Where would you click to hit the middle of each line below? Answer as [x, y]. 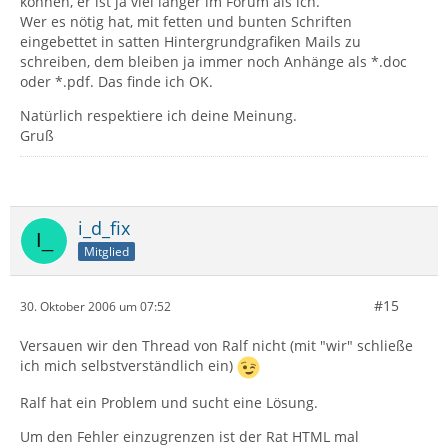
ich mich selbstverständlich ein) [128, 366]
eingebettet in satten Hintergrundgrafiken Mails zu [190, 41]
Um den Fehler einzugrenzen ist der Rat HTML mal [189, 436]
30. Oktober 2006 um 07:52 [95, 306]
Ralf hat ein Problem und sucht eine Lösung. [169, 402]
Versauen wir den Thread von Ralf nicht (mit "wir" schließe [216, 345]
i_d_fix [104, 228]
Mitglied [106, 251]
